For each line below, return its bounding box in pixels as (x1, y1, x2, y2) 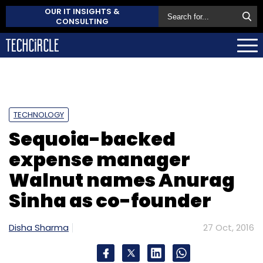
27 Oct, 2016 (203, 221, 254, 234)
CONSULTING (56, 16, 109, 27)
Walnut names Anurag (9, 166, 235, 193)
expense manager (9, 146, 190, 173)
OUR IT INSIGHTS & (45, 6, 120, 17)
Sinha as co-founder (9, 187, 211, 214)
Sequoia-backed (9, 125, 176, 152)
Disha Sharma (9, 221, 69, 234)
